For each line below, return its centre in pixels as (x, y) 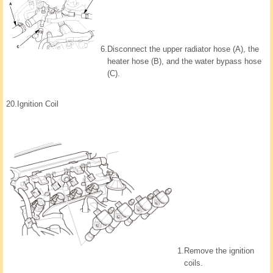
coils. (193, 263)
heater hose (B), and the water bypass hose (184, 62)
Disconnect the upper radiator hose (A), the (183, 49)
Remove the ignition (219, 251)
